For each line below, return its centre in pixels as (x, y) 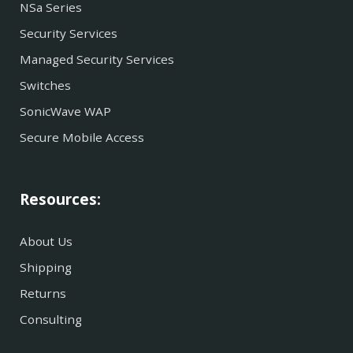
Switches (45, 85)
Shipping (46, 268)
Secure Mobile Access (82, 137)
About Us (46, 242)
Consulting (51, 319)
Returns (43, 294)
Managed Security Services (97, 59)
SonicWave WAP (65, 111)
